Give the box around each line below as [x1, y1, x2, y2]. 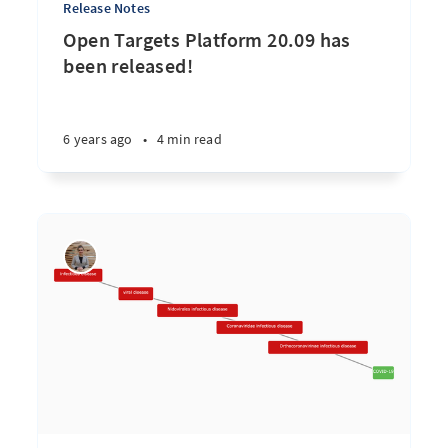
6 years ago [63, 130, 133, 148]
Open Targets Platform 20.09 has [63, 27, 351, 52]
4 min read [156, 130, 222, 148]
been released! [63, 53, 193, 78]
